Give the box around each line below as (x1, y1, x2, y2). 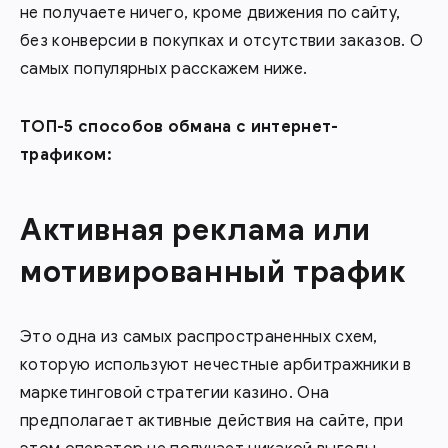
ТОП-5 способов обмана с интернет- (20, 117, 339, 137)
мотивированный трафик (20, 253, 406, 291)
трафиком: (20, 145, 112, 165)
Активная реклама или (20, 211, 372, 249)
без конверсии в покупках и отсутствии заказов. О (20, 31, 424, 51)
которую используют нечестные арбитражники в (20, 355, 412, 375)
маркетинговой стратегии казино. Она (20, 383, 330, 403)
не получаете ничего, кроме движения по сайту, (20, 3, 401, 23)
